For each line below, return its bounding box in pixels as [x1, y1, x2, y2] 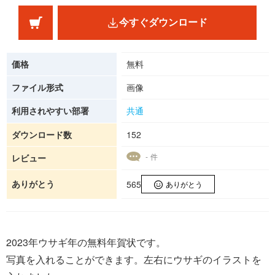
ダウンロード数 [12, 128, 72, 141]
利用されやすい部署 [12, 104, 89, 117]
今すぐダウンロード [119, 17, 207, 28]
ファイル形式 [12, 81, 63, 94]
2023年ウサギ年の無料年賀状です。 [6, 235, 166, 250]
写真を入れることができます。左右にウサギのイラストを [6, 252, 261, 267]
